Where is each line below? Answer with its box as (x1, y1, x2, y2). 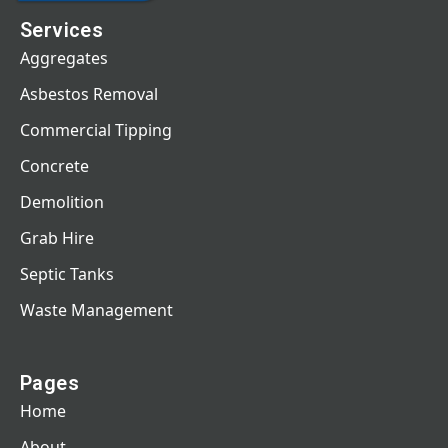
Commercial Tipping (20, 118, 172, 141)
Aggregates (20, 46, 108, 69)
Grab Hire (20, 226, 94, 249)
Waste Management (20, 298, 173, 321)
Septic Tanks (20, 262, 114, 285)
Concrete (20, 154, 89, 177)
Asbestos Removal (20, 82, 158, 105)
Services (20, 17, 104, 42)
